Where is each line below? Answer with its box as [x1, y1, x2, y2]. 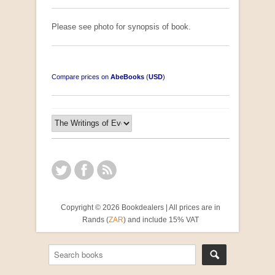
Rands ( [82, 215, 109, 223]
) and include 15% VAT [123, 215, 199, 223]
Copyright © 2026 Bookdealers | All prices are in [61, 203, 220, 211]
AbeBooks [110, 72, 144, 80]
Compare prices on [52, 72, 110, 80]
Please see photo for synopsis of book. [52, 21, 191, 31]
